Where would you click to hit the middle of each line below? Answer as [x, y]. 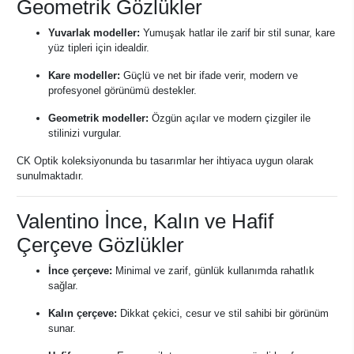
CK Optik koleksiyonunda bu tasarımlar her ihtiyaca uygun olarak [165, 161]
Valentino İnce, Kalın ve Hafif [145, 221]
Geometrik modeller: [98, 118]
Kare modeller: [84, 75]
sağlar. [63, 286]
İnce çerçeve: [80, 271]
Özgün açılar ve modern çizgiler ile [230, 118]
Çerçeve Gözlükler [100, 245]
